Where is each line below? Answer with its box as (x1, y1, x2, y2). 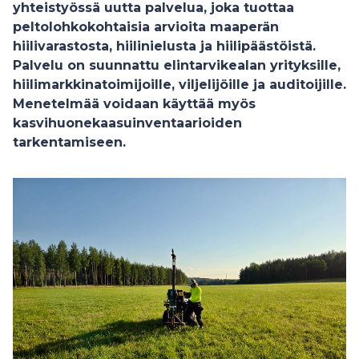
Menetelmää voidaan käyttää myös (13, 96, 256, 111)
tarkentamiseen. (13, 135, 126, 150)
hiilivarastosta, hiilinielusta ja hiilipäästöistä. (13, 38, 316, 54)
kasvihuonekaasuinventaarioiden (13, 115, 242, 131)
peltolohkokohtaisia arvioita (13, 19, 206, 34)
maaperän (210, 19, 279, 34)
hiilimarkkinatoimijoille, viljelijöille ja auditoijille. (13, 77, 346, 92)
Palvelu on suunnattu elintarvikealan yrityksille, (13, 58, 341, 73)
